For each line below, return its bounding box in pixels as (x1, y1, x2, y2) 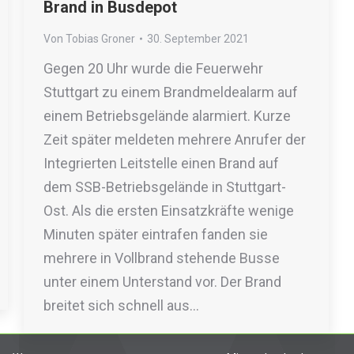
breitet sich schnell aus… (43, 297, 199, 314)
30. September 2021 (147, 32, 249, 45)
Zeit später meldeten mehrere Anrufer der (43, 131, 306, 148)
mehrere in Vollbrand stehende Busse (43, 250, 280, 266)
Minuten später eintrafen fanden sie (43, 226, 268, 243)
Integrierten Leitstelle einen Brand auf (43, 155, 279, 171)
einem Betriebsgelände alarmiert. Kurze (43, 107, 291, 124)
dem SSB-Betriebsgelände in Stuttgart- (43, 179, 286, 195)
